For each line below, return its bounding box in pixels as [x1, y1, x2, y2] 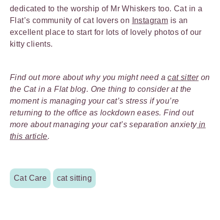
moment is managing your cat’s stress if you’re [10, 96, 179, 105]
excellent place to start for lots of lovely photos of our [10, 27, 202, 36]
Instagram [132, 16, 168, 25]
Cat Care [14, 173, 47, 182]
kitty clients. [10, 39, 55, 48]
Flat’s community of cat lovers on [10, 16, 132, 25]
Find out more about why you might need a [10, 73, 168, 82]
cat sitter [167, 73, 199, 82]
